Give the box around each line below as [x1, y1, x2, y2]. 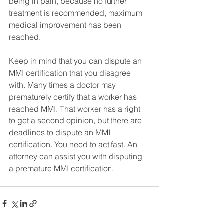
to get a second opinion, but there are [9, 115, 144, 126]
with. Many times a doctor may [9, 80, 118, 90]
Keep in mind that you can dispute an [9, 56, 144, 66]
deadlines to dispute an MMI [9, 127, 112, 138]
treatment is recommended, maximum [9, 8, 144, 18]
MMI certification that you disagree [9, 68, 133, 78]
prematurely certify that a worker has [9, 92, 139, 102]
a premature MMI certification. [9, 163, 118, 174]
